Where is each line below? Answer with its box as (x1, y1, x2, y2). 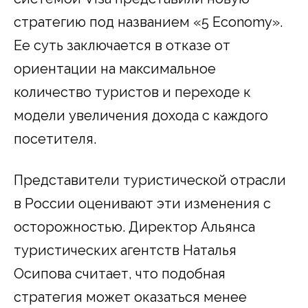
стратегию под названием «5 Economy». (14, 14, 283, 31)
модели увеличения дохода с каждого (14, 107, 268, 124)
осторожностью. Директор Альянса (14, 219, 255, 236)
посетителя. (14, 131, 96, 148)
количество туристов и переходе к (14, 84, 251, 101)
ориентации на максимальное (14, 60, 216, 78)
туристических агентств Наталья (14, 242, 236, 259)
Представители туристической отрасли (14, 172, 286, 189)
